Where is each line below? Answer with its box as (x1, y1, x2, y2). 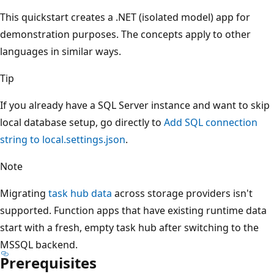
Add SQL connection (164, 115, 257, 129)
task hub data (48, 186, 112, 200)
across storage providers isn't (112, 186, 253, 200)
